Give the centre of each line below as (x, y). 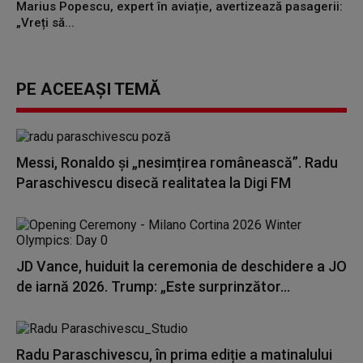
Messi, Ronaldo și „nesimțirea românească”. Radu (177, 162)
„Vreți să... (45, 23)
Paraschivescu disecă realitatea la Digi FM (154, 183)
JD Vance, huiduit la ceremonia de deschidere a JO (181, 266)
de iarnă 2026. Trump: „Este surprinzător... (153, 286)
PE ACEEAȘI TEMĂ (88, 89)
